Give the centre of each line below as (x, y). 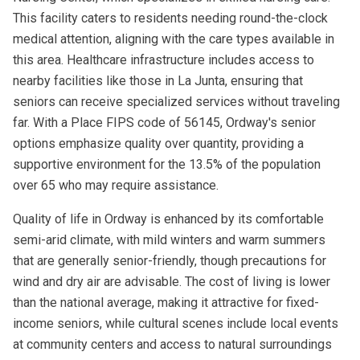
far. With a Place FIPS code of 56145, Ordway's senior (164, 123)
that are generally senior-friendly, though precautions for (170, 261)
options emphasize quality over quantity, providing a (158, 143)
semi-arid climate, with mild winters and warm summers (169, 240)
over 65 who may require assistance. (116, 185)
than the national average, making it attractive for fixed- (166, 303)
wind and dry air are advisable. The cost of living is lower (172, 282)
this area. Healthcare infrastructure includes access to (164, 60)
